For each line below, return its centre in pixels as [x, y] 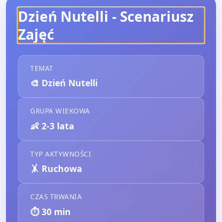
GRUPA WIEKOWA [60, 111]
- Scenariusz [151, 16]
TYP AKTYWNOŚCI [61, 154]
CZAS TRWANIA [56, 197]
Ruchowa [62, 169]
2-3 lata [58, 126]
